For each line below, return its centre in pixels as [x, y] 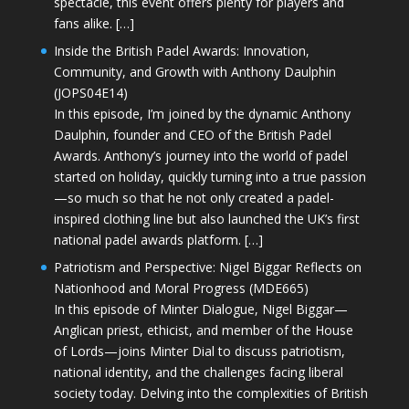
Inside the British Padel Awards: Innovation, [181, 50]
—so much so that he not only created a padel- [194, 197]
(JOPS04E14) [90, 92]
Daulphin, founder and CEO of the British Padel [192, 134]
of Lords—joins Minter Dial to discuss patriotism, [199, 351]
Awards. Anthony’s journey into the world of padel [200, 155]
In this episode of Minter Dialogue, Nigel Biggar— [200, 309]
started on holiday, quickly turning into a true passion [210, 176]
